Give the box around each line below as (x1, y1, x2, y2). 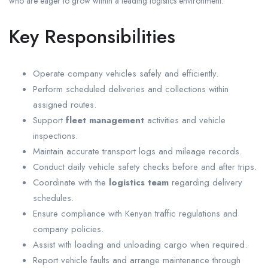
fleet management (66, 114, 144, 127)
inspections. (33, 129, 78, 143)
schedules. (33, 191, 74, 205)
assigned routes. (33, 98, 96, 112)
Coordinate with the (33, 176, 109, 190)
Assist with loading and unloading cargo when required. (33, 238, 247, 252)
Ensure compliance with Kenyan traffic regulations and (33, 207, 237, 221)
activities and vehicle (144, 114, 226, 127)
